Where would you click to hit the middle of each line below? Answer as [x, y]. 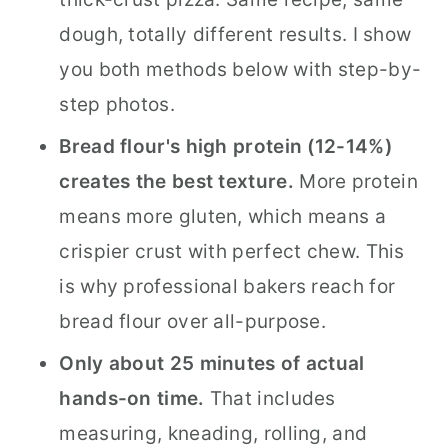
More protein [355, 182]
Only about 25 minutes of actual [212, 364]
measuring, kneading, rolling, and [213, 434]
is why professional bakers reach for [227, 287]
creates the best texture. [176, 182]
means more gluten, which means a [222, 217]
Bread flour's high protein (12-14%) [225, 147]
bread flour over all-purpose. [193, 322]
